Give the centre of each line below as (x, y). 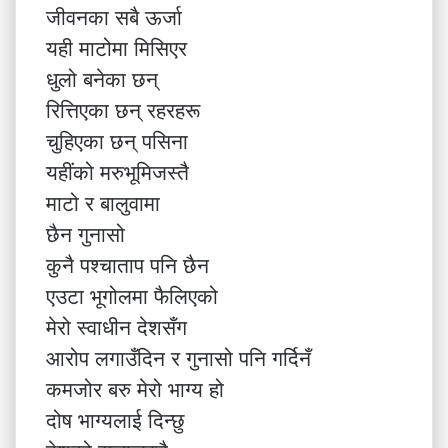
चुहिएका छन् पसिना (117, 141)
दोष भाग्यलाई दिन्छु (115, 420)
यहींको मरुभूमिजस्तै (117, 172)
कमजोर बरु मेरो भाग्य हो (135, 389)
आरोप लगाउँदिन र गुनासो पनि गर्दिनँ (178, 358)
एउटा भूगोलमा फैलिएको (132, 296)
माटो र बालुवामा (103, 203)
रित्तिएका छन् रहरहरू (123, 110)
